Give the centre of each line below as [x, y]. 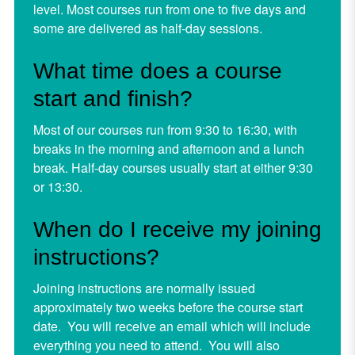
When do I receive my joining [177, 230]
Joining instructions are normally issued [144, 288]
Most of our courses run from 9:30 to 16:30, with [165, 130]
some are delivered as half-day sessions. [147, 29]
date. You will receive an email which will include [172, 326]
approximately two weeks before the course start [168, 307]
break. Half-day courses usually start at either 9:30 [173, 168]
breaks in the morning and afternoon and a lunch [168, 149]
